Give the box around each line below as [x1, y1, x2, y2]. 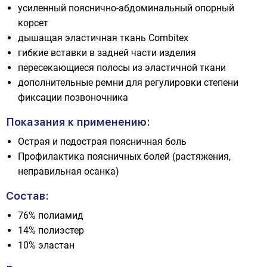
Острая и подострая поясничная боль [18, 136, 187, 147]
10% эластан [18, 240, 74, 251]
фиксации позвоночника [18, 92, 128, 103]
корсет [18, 17, 48, 29]
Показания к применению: [6, 116, 150, 128]
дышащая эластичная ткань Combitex [18, 32, 188, 44]
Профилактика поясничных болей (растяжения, [18, 151, 231, 162]
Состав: [6, 190, 49, 202]
